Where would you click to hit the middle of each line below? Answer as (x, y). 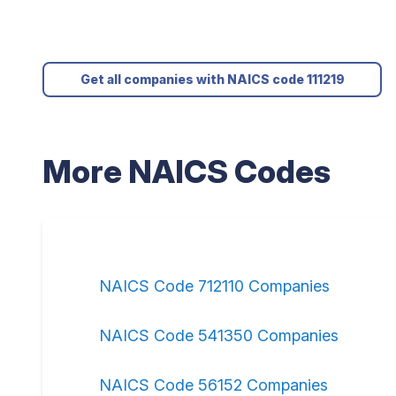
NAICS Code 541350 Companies (219, 335)
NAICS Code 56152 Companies (213, 385)
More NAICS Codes (187, 171)
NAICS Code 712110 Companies (214, 286)
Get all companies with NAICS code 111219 (212, 79)
